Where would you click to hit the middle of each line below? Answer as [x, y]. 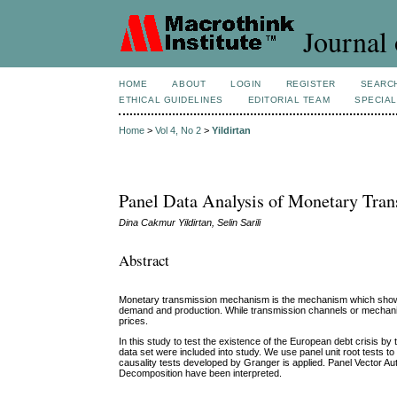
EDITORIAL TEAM [289, 100]
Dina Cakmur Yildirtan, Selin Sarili [190, 223]
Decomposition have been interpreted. [201, 374]
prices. [134, 321]
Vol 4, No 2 [179, 131]
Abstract [144, 260]
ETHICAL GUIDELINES [171, 100]
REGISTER [311, 84]
